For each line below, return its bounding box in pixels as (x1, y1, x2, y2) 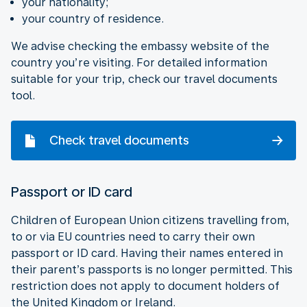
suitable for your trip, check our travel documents (11, 72, 278, 86)
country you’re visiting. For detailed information (11, 56, 267, 69)
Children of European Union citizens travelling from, (11, 213, 290, 227)
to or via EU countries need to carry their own (11, 230, 255, 243)
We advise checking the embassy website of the (11, 39, 269, 53)
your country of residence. (22, 12, 164, 25)
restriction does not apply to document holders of (11, 279, 280, 293)
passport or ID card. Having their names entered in (11, 246, 283, 260)
